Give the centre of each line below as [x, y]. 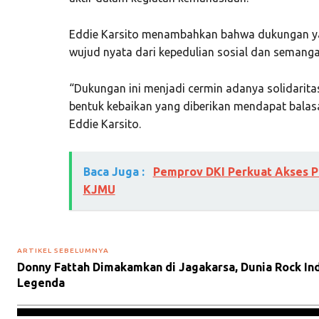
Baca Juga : [115, 171]
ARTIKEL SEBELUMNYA [63, 250]
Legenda [41, 282]
